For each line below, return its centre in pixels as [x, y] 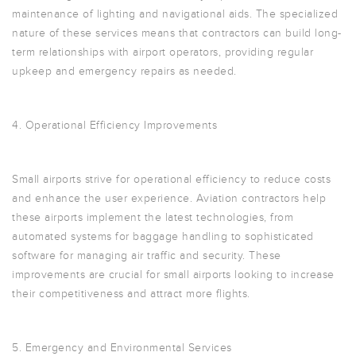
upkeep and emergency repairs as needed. [124, 71]
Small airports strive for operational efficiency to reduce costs [171, 179]
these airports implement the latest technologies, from [153, 217]
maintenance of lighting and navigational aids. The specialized [175, 14]
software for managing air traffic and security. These [147, 255]
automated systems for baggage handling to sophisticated [163, 236]
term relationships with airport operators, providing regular [163, 52]
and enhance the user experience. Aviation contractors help [169, 198]
